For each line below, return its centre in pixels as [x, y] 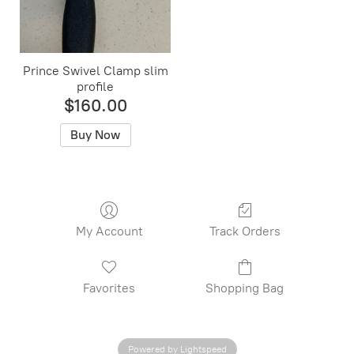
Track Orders [245, 231]
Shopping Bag [245, 288]
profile [96, 86]
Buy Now [96, 135]
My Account [109, 231]
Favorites [109, 288]
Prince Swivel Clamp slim [95, 70]
